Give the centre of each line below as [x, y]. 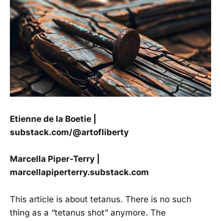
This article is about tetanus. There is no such [101, 199]
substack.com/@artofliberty [69, 132]
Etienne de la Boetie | [53, 119]
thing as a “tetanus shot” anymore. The [88, 212]
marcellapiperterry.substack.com [79, 172]
